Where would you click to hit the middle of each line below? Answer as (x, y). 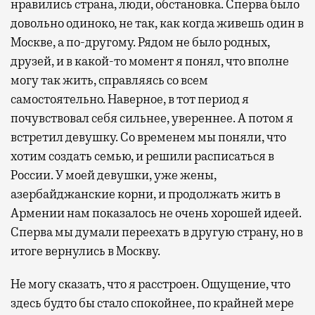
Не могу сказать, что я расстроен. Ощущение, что (150, 284)
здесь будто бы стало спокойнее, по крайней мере (152, 303)
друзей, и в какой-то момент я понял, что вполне (150, 61)
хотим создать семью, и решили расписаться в (142, 156)
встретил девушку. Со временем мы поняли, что (148, 137)
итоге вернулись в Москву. (85, 251)
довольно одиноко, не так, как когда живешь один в (157, 23)
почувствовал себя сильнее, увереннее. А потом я (152, 118)
